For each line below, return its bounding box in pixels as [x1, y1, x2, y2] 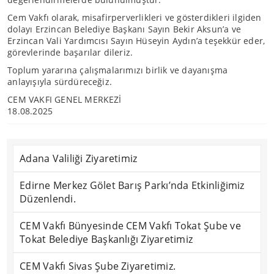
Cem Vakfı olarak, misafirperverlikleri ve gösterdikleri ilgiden [7, 12, 262, 23]
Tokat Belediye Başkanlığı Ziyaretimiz [20, 232, 193, 246]
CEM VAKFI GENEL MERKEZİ [7, 94, 122, 105]
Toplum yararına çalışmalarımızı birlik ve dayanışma [7, 64, 228, 76]
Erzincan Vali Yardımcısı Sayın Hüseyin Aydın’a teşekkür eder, [7, 35, 265, 46]
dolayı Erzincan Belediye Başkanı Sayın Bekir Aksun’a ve [7, 23, 241, 35]
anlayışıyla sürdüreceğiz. [7, 76, 113, 87]
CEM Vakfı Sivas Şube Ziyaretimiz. [20, 259, 176, 273]
